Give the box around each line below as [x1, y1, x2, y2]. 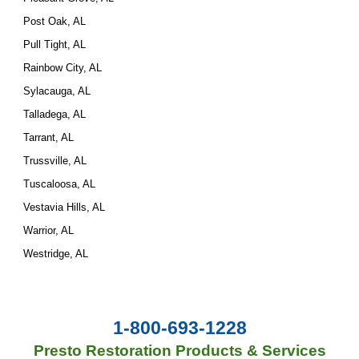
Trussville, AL [23, 155, 87, 167]
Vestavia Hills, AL [23, 201, 106, 213]
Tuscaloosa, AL [23, 178, 96, 190]
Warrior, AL [23, 224, 75, 236]
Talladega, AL [23, 108, 87, 120]
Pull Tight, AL [23, 38, 87, 50]
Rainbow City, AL [23, 62, 103, 74]
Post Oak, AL [23, 15, 87, 27]
